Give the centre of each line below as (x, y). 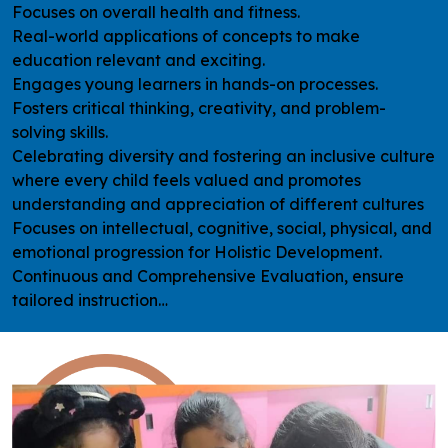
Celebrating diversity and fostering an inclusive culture (223, 155)
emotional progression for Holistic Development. (197, 251)
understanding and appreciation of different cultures (218, 203)
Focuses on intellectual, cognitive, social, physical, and (222, 227)
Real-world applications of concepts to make (186, 35)
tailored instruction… (90, 299)
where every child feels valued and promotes (186, 179)
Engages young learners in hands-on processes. (195, 83)
